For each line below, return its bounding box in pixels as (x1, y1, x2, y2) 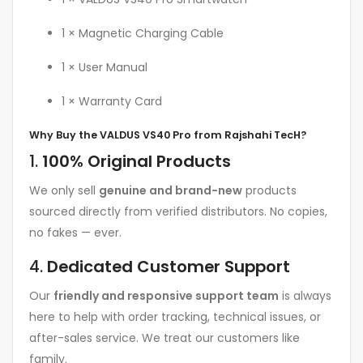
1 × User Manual (62, 58, 147, 75)
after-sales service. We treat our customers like (29, 329, 300, 346)
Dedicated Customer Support (47, 254, 290, 278)
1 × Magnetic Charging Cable (62, 24, 224, 41)
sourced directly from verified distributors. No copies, (29, 203, 327, 220)
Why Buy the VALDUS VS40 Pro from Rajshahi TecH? (29, 127, 306, 142)
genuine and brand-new (99, 181, 242, 199)
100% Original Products (42, 150, 231, 173)
